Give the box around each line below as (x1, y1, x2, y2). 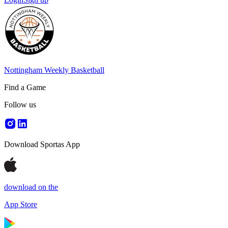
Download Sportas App (4, 140, 80, 149)
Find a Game (4, 83, 46, 92)
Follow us (4, 100, 36, 109)
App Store (4, 200, 37, 209)
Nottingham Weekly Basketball (4, 66, 104, 74)
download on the (4, 183, 58, 191)
